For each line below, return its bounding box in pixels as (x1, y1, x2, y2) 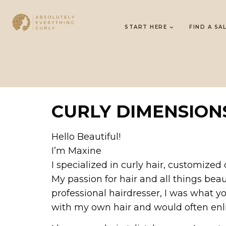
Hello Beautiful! (51, 131, 121, 142)
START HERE (125, 24, 167, 30)
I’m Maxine (51, 145, 101, 156)
